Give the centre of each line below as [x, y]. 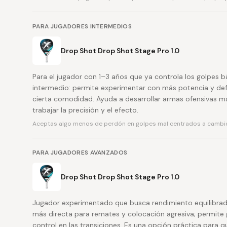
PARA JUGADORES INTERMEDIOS [82, 26]
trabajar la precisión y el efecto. [85, 110]
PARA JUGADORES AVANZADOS [80, 153]
